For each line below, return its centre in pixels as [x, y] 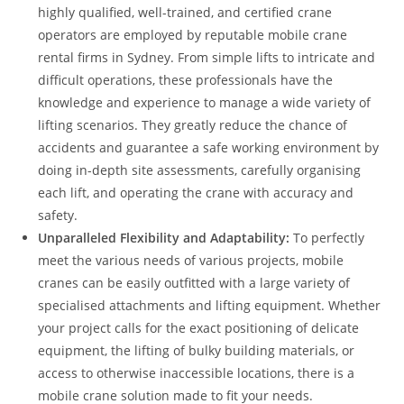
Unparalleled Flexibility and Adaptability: [164, 238]
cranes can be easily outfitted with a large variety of [194, 283]
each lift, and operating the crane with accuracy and [196, 193]
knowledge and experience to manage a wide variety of [205, 103]
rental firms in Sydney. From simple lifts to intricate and [207, 58]
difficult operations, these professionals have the [186, 80]
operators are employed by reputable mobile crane [193, 35]
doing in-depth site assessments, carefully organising [200, 170]
